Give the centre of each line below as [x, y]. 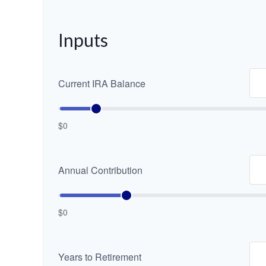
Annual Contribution [100, 170]
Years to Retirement [100, 256]
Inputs [83, 40]
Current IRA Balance [102, 83]
